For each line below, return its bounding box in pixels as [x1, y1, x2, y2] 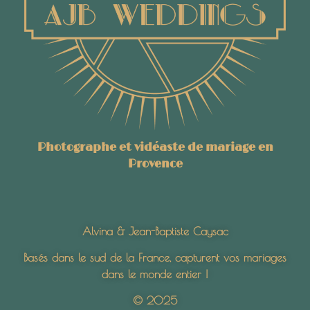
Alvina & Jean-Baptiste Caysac [82, 224, 228, 237]
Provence [127, 156, 183, 171]
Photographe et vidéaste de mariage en [37, 140, 273, 154]
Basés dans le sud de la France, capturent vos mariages [24, 251, 286, 264]
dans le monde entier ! [102, 268, 208, 280]
